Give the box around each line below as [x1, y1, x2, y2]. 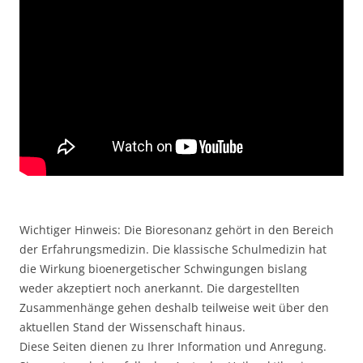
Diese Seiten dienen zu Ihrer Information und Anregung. [19, 339, 327, 354]
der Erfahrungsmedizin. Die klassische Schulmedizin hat [19, 241, 327, 257]
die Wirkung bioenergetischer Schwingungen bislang [19, 261, 307, 276]
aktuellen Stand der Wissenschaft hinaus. [19, 319, 246, 335]
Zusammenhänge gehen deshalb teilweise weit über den [19, 300, 329, 315]
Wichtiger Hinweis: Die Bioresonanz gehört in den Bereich [19, 222, 334, 237]
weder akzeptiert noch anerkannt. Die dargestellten [19, 280, 300, 296]
